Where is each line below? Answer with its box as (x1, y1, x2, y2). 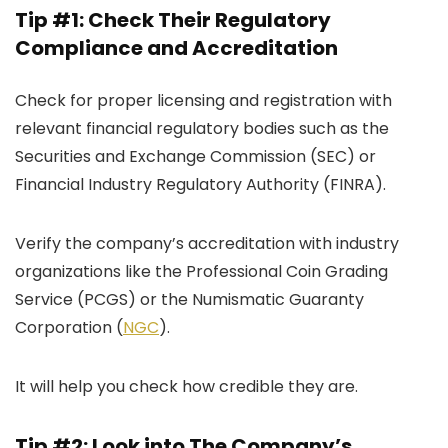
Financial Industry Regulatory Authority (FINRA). (15, 173, 386, 197)
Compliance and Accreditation (15, 34, 338, 63)
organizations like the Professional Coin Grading (15, 260, 388, 284)
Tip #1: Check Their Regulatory (15, 6, 331, 35)
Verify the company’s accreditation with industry (15, 232, 399, 256)
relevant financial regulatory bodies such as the (15, 117, 389, 141)
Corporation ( (15, 316, 123, 340)
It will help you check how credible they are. (15, 375, 358, 399)
